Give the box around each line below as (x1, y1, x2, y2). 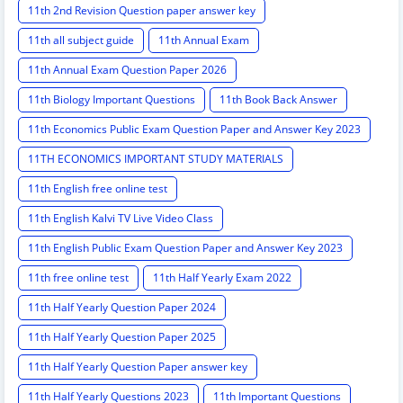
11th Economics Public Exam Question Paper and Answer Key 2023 (28, 121, 361, 138)
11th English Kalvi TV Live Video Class (28, 210, 213, 227)
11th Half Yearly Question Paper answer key (28, 359, 247, 375)
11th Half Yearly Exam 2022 (153, 270, 291, 286)
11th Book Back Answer (219, 92, 337, 108)
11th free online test (28, 270, 129, 286)
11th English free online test (28, 181, 167, 197)
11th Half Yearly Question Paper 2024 (28, 300, 216, 316)
